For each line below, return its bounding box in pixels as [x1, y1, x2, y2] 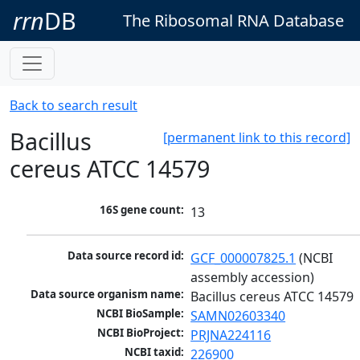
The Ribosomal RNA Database [123, 9, 344, 31]
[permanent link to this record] [163, 129, 350, 146]
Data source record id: [67, 248, 185, 264]
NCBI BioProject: [97, 325, 185, 341]
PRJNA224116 [190, 326, 272, 345]
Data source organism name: [31, 287, 185, 302]
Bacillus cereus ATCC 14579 [190, 288, 354, 306]
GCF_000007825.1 [190, 249, 297, 268]
